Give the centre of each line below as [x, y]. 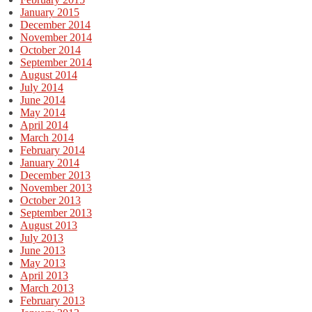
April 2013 [44, 275]
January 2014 [49, 162]
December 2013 [55, 175]
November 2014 [56, 37]
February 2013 [52, 300]
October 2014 [50, 49]
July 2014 [41, 87]
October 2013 [50, 200]
